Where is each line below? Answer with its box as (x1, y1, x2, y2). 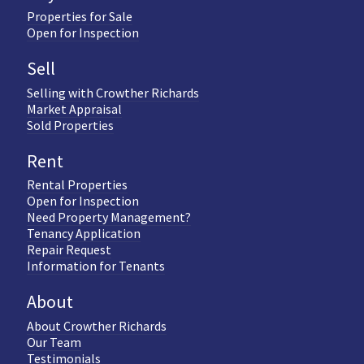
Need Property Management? (26, 209, 191, 226)
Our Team (26, 333, 81, 350)
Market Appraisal (26, 100, 122, 117)
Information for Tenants (26, 258, 165, 275)
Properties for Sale (26, 8, 132, 25)
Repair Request (26, 241, 111, 258)
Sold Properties (26, 116, 114, 133)
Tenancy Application (26, 225, 141, 242)
